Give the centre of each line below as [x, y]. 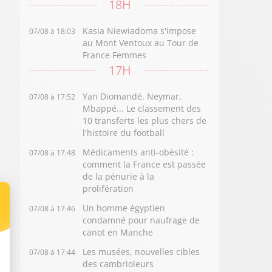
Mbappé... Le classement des [142, 108]
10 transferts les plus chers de [145, 121]
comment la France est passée [144, 164]
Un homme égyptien [124, 208]
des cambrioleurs [118, 264]
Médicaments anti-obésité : [138, 152]
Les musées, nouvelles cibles [141, 252]
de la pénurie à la [119, 176]
